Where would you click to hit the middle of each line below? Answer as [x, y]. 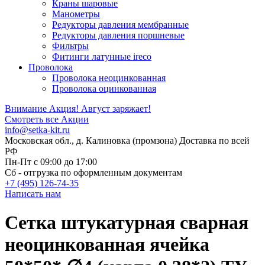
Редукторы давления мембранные [120, 25]
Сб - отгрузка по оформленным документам [93, 172]
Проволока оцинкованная [104, 88]
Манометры [76, 14]
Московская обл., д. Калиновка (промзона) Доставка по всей [127, 140]
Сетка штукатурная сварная [127, 223]
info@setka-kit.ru [37, 130]
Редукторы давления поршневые [118, 35]
